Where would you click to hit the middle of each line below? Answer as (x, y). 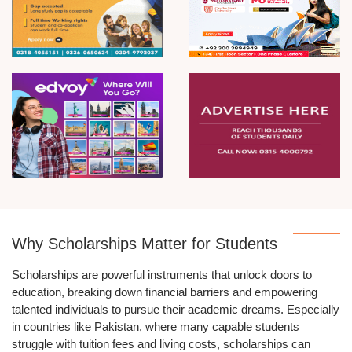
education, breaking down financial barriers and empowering (165, 292)
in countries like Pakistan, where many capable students (156, 327)
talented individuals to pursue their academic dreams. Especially (176, 310)
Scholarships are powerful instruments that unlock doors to (162, 275)
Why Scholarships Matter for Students (145, 244)
